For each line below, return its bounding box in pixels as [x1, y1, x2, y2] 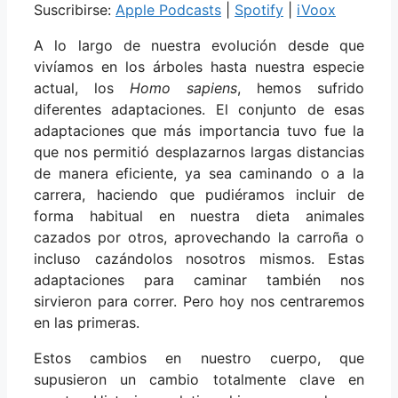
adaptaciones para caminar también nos [34, 271, 364, 290]
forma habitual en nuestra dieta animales [34, 207, 364, 226]
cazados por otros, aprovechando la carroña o [34, 228, 364, 247]
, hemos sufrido [237, 79, 364, 98]
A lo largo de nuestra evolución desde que [34, 36, 364, 55]
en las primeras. [34, 314, 139, 332]
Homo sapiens [130, 79, 237, 98]
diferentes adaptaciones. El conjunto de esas [34, 100, 364, 119]
